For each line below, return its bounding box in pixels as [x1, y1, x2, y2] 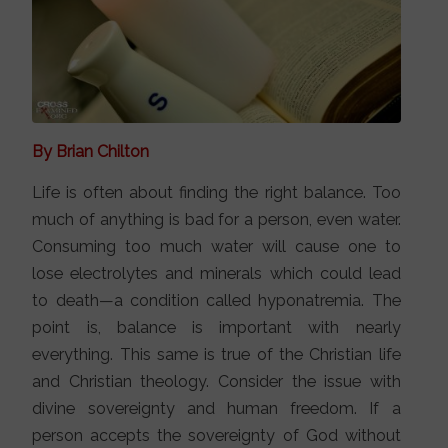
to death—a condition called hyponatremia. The [32, 290, 401, 310]
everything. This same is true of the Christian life [32, 344, 401, 364]
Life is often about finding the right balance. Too [32, 182, 401, 202]
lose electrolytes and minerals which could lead [32, 263, 401, 283]
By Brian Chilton [32, 142, 150, 161]
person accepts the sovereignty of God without [32, 425, 401, 445]
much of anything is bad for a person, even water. [32, 209, 401, 229]
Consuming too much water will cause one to [32, 236, 401, 256]
